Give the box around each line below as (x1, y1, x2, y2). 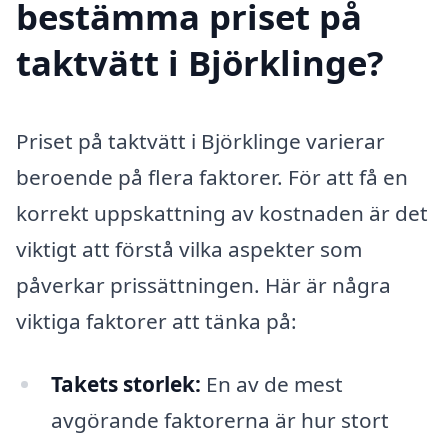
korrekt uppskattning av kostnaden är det (16, 198, 428, 227)
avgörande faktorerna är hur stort (50, 406, 389, 435)
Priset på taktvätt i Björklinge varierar (16, 126, 385, 155)
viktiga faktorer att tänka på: (16, 306, 297, 335)
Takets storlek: (50, 370, 201, 399)
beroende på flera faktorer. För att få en (16, 162, 408, 191)
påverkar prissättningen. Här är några (16, 270, 391, 299)
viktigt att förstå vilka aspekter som (16, 234, 362, 263)
